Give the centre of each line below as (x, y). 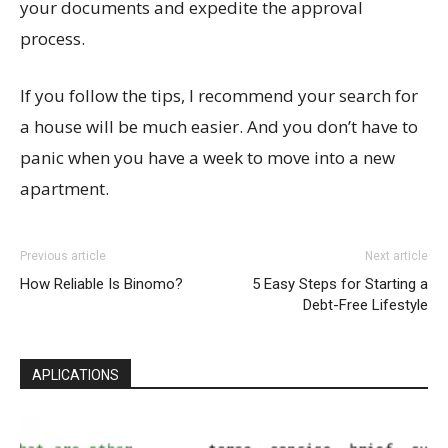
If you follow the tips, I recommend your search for (219, 96)
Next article (396, 256)
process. (52, 39)
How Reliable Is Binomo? (101, 284)
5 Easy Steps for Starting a (340, 284)
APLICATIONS (75, 375)
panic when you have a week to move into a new (207, 158)
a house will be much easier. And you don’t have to (219, 127)
